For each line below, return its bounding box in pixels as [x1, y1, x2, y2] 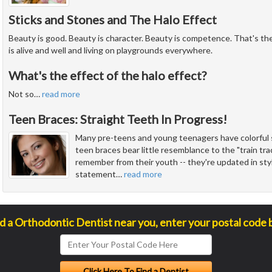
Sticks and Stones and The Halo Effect [8, 12, 217, 27]
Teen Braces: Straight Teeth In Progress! [8, 111, 227, 126]
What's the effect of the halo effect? [8, 67, 206, 83]
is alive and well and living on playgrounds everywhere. [8, 44, 212, 55]
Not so [8, 88, 34, 99]
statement [75, 168, 116, 179]
